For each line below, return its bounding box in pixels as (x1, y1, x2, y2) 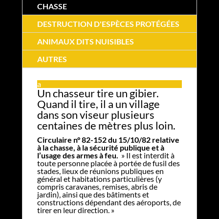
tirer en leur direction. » (37, 205, 114, 215)
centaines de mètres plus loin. (37, 118, 175, 132)
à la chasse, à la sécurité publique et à (37, 142, 164, 152)
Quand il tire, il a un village (37, 97, 160, 110)
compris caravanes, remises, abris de (37, 181, 157, 191)
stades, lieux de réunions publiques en (37, 166, 164, 175)
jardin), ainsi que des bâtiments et (37, 189, 149, 199)
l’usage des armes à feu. (37, 150, 118, 160)
